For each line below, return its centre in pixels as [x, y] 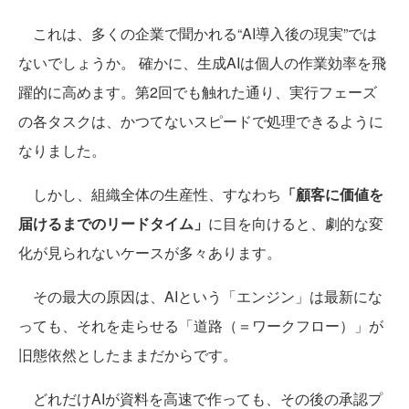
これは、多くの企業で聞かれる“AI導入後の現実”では [198, 33]
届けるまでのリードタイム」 [113, 223]
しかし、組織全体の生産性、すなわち [150, 194]
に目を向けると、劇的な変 [296, 223]
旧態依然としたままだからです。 [128, 354]
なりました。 [62, 150]
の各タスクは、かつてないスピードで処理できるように [201, 121]
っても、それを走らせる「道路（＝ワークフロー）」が [201, 325]
